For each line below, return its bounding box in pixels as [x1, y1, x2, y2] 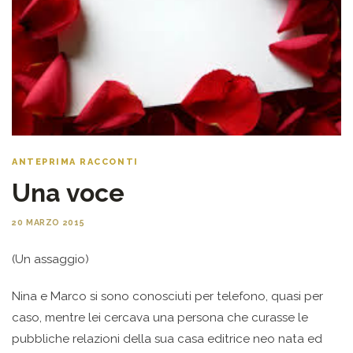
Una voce [12, 178, 124, 208]
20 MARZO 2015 [12, 217, 85, 228]
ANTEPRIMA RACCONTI [12, 157, 139, 168]
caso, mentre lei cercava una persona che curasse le [12, 310, 308, 325]
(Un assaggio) [12, 252, 89, 267]
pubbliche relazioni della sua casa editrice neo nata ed [12, 332, 322, 347]
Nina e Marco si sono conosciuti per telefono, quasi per [12, 289, 323, 304]
